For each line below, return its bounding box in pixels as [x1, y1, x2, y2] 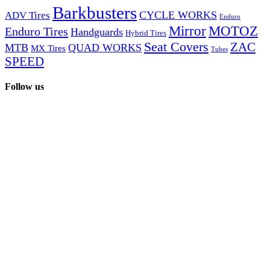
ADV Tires [5, 9, 50, 21]
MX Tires [31, 43, 66, 53]
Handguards [71, 25, 123, 38]
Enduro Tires [5, 24, 68, 38]
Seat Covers [144, 39, 209, 54]
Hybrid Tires [125, 28, 166, 37]
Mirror [169, 22, 206, 39]
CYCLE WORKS [139, 8, 217, 21]
